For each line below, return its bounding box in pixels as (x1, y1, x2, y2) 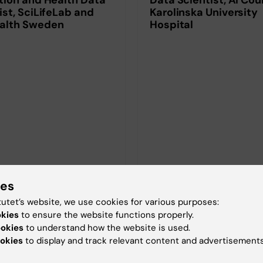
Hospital (150, 17, 194, 32)
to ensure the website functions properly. (19, 208, 194, 221)
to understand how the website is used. (23, 221, 190, 234)
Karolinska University (150, 5, 258, 19)
